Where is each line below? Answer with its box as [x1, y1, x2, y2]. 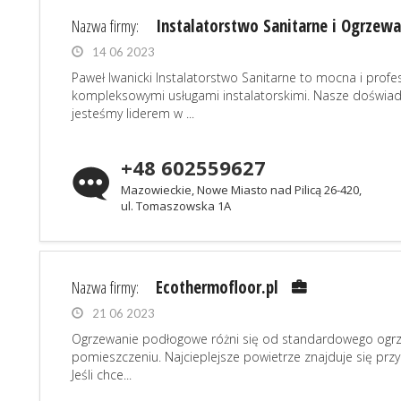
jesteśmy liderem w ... [72, 105, 194, 122]
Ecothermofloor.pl [156, 276, 278, 299]
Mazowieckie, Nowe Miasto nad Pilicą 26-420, [121, 182, 362, 198]
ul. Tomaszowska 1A [121, 198, 231, 214]
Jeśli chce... [72, 366, 132, 383]
